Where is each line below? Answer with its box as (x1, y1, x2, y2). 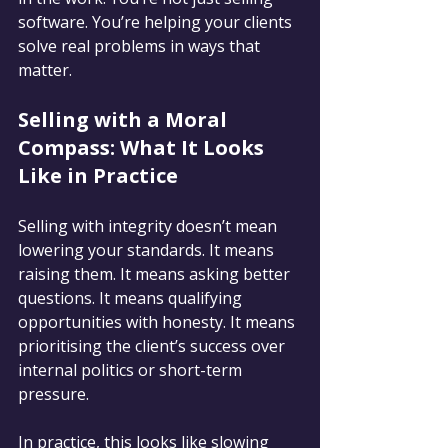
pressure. (18, 382, 89, 405)
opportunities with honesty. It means (18, 310, 299, 333)
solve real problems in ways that (18, 34, 264, 57)
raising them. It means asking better (18, 262, 294, 285)
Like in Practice (18, 161, 178, 189)
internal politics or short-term (18, 358, 246, 381)
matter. (18, 58, 72, 81)
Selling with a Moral (18, 105, 232, 133)
